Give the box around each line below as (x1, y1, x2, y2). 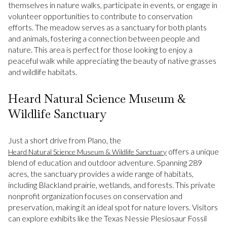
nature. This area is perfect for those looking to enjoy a (8, 44, 193, 54)
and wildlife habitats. (8, 66, 77, 77)
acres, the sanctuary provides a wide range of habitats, (8, 169, 194, 179)
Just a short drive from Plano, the (8, 135, 121, 145)
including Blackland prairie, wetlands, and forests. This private (8, 180, 215, 190)
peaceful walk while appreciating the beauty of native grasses (8, 55, 216, 65)
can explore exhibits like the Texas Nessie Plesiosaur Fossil (8, 213, 207, 223)
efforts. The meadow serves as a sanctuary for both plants (8, 22, 207, 32)
